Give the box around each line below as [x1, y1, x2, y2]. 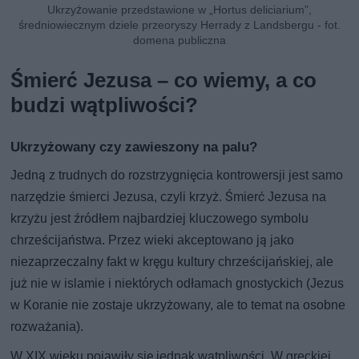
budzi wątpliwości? [10, 92, 199, 117]
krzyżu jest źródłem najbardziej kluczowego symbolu [10, 210, 309, 226]
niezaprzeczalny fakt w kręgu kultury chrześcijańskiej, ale [10, 253, 334, 269]
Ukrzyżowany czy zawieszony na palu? [10, 138, 258, 155]
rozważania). [10, 318, 84, 334]
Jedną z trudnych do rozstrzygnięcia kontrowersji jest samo [10, 167, 344, 183]
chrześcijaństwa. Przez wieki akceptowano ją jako [10, 232, 295, 248]
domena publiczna [132, 33, 226, 46]
